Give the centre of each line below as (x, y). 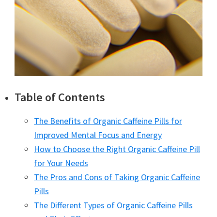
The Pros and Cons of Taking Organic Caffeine (117, 177)
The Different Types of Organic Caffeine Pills (113, 205)
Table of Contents (60, 97)
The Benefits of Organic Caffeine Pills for (108, 121)
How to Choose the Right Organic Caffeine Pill (117, 149)
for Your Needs (61, 163)
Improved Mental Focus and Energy (98, 135)
